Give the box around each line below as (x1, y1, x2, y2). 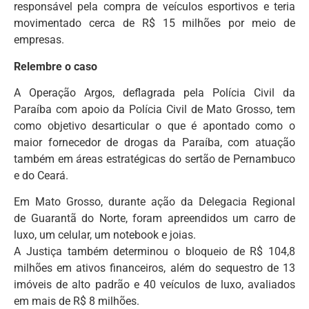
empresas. (14, 33, 64, 47)
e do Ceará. (14, 168, 68, 182)
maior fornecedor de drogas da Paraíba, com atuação (14, 135, 295, 149)
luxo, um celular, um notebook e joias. (14, 228, 196, 242)
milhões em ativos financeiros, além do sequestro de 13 (14, 261, 295, 275)
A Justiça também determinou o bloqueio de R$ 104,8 (14, 245, 295, 259)
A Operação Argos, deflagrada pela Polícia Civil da (14, 86, 295, 99)
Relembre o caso (14, 59, 97, 73)
